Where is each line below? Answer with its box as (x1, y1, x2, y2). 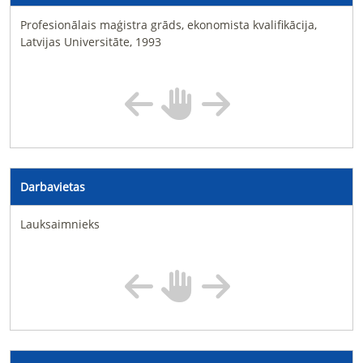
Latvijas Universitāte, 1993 (20, 34, 161, 49)
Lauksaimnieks (20, 216, 100, 232)
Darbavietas (20, 179, 85, 194)
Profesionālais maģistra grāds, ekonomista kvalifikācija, (20, 17, 317, 32)
